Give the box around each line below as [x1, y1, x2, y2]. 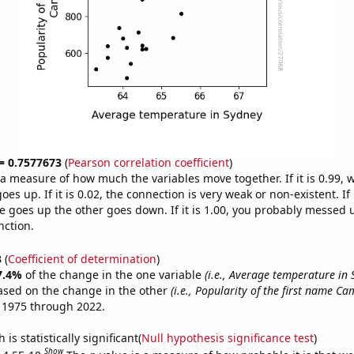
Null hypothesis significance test [141, 330, 314, 345]
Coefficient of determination [7, 250, 156, 266]
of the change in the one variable [24, 266, 205, 282]
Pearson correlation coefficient [67, 155, 229, 170]
